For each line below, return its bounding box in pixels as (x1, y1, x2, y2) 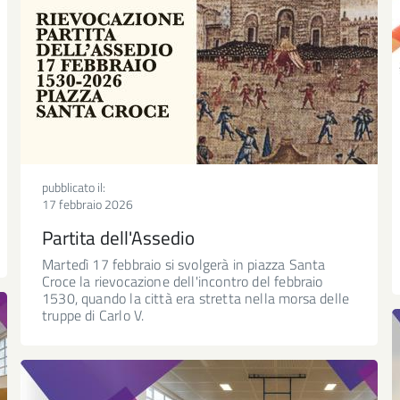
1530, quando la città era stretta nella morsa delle (42, 287, 350, 309)
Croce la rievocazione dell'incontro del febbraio (42, 270, 323, 292)
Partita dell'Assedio (42, 222, 195, 252)
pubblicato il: (42, 177, 105, 196)
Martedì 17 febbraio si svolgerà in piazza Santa (42, 253, 326, 275)
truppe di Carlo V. (42, 304, 145, 326)
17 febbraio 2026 (42, 194, 133, 213)
